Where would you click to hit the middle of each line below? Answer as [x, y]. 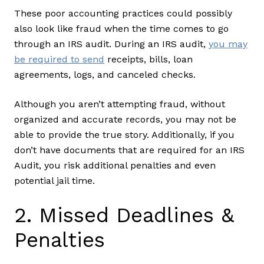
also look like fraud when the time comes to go [121, 29]
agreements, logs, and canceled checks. [106, 75]
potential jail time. [56, 181]
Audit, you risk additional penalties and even [115, 166]
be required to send [59, 60]
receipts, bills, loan [148, 60]
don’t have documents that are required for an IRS [129, 150]
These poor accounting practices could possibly [123, 14]
